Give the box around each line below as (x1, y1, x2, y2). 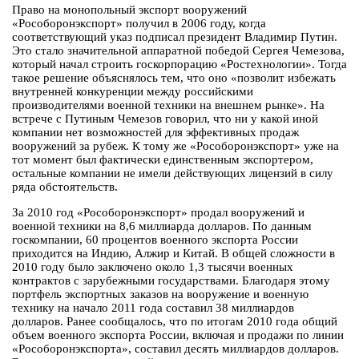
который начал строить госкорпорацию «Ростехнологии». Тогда (12, 58, 347, 71)
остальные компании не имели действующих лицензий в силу (12, 167, 333, 180)
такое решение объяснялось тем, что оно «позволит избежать (12, 71, 336, 85)
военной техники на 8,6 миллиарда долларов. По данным (12, 220, 312, 233)
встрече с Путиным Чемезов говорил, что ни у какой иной (12, 112, 318, 126)
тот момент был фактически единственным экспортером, (12, 153, 313, 167)
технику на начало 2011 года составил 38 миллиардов (12, 301, 294, 315)
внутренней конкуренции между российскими (12, 85, 253, 99)
